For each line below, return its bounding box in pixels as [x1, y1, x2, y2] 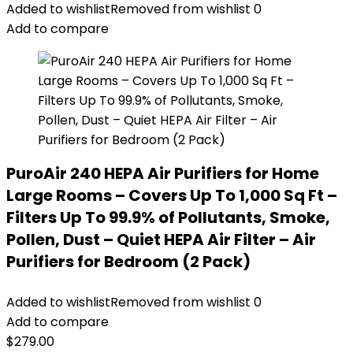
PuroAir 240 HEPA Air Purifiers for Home [6, 162, 319, 184]
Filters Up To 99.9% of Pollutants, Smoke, [6, 206, 330, 229]
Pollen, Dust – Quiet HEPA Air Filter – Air [6, 229, 316, 251]
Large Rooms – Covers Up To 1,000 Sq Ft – [6, 184, 337, 206]
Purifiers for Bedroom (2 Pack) [6, 251, 251, 273]
